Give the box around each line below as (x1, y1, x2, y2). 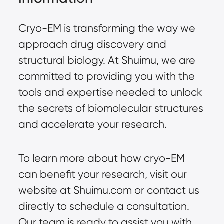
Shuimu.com (73, 183, 132, 196)
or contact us (131, 183, 199, 196)
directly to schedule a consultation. (18, 199, 189, 212)
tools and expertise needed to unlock (18, 85, 202, 98)
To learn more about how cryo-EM (18, 151, 185, 164)
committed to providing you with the (18, 69, 195, 82)
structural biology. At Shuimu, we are (18, 53, 195, 66)
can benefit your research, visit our (18, 167, 187, 180)
